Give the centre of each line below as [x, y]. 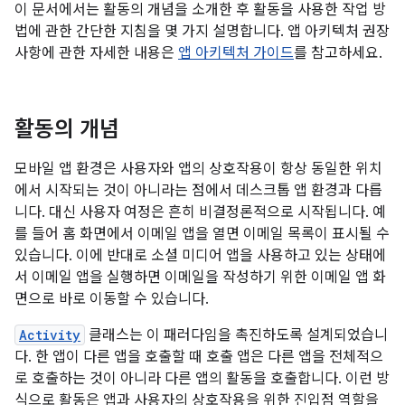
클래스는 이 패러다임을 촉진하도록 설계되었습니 [236, 335]
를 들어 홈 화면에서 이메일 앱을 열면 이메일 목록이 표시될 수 [202, 234]
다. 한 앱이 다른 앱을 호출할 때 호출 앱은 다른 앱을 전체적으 [199, 357]
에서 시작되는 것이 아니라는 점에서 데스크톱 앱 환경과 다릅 [198, 191]
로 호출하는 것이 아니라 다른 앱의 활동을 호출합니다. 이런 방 [202, 379]
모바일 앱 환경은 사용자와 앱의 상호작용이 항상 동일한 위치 [198, 169]
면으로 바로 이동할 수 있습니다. [112, 299]
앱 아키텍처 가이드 [236, 53]
